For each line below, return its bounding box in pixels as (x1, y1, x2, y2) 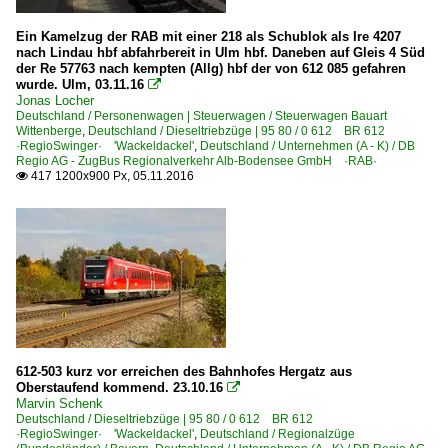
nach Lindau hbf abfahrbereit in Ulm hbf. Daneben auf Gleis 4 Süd (16, 44, 425, 60)
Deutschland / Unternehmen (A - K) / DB (200, 138, 415, 153)
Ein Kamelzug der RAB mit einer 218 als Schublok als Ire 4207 (16, 28, 401, 44)
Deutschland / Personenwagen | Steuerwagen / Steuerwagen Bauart (16, 108, 387, 123)
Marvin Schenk (16, 395, 103, 411)
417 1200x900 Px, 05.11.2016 (28, 168, 194, 183)
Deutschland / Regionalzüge (200, 426, 355, 441)
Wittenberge (16, 123, 82, 138)
